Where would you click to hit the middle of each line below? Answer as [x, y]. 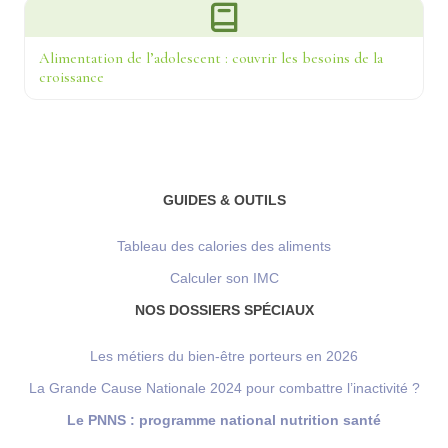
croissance [71, 76]
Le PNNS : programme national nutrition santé [224, 419]
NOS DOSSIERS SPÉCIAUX [224, 309]
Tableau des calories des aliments [224, 245]
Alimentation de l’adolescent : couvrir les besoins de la [211, 57]
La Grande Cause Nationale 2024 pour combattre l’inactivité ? [224, 387]
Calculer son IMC [224, 277]
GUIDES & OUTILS [224, 199]
